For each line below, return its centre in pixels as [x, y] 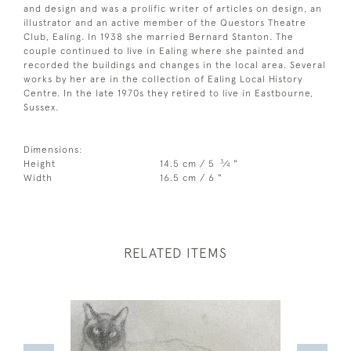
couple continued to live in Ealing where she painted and [164, 51]
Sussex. [41, 107]
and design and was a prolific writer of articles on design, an [173, 8]
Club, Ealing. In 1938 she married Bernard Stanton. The [159, 36]
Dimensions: [53, 149]
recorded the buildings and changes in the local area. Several [175, 65]
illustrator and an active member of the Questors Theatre [165, 22]
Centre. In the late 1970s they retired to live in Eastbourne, [168, 93]
